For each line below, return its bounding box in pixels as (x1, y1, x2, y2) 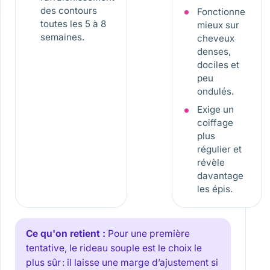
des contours (40, 5, 97, 17)
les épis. (196, 183, 233, 195)
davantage (196, 170, 243, 182)
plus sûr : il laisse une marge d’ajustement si (25, 256, 218, 268)
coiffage (196, 117, 233, 129)
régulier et (196, 143, 242, 155)
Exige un (196, 104, 234, 116)
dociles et (196, 58, 239, 71)
